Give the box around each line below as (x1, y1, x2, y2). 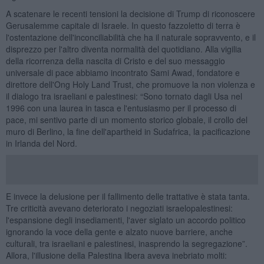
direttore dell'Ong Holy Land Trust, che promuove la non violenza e (5, 78, 255, 90)
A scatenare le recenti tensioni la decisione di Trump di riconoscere (5, 7, 255, 19)
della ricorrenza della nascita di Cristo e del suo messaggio (5, 54, 225, 67)
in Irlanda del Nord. (5, 137, 80, 149)
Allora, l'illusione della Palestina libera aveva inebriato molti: (5, 249, 227, 261)
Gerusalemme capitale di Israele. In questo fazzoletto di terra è (5, 19, 240, 31)
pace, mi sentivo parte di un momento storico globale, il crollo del (5, 113, 247, 126)
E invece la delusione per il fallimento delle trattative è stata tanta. (5, 190, 250, 202)
